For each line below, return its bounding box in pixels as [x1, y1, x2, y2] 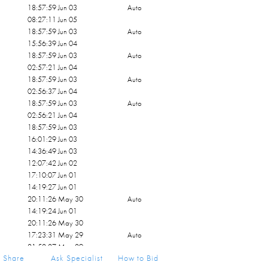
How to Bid [118, 252, 159, 263]
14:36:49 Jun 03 [28, 146, 78, 156]
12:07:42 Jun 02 [28, 158, 78, 168]
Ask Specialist [51, 252, 103, 263]
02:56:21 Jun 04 [28, 110, 78, 120]
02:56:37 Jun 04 [28, 86, 78, 96]
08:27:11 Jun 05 [28, 14, 78, 25]
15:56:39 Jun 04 [28, 38, 78, 48]
